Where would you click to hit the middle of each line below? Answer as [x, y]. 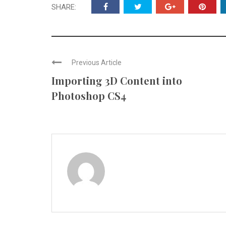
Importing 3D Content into [117, 81]
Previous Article [97, 63]
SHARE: [64, 7]
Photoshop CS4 [89, 96]
